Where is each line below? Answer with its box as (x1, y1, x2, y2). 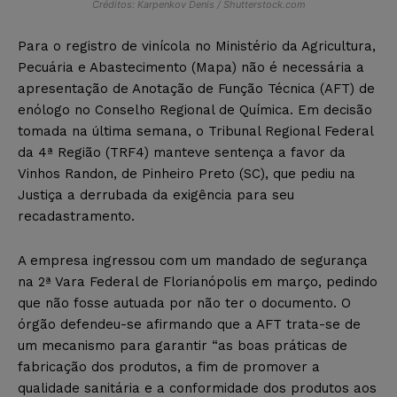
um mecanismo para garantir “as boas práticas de (18, 338, 347, 354)
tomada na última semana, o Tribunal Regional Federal (18, 123, 373, 140)
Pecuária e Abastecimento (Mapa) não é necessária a (18, 59, 364, 76)
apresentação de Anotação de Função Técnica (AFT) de (18, 81, 375, 97)
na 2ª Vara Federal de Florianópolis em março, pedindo (18, 274, 378, 291)
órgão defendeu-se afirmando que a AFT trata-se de (18, 316, 361, 333)
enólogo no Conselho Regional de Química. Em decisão (18, 102, 372, 119)
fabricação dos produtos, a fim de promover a (18, 359, 320, 376)
